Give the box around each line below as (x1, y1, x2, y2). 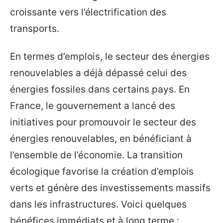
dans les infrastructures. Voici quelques (10, 198, 187, 210)
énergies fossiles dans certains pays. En (10, 83, 190, 95)
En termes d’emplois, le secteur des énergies (10, 50, 210, 62)
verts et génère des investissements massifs (10, 182, 211, 194)
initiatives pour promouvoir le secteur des (10, 116, 196, 128)
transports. (10, 23, 59, 35)
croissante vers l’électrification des (10, 6, 166, 18)
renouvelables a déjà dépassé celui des (10, 67, 187, 79)
